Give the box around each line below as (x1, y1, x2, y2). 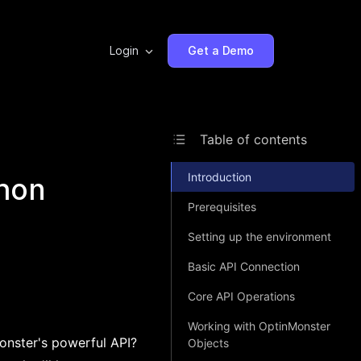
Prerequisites (188, 200, 256, 214)
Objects (188, 336, 229, 350)
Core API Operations (188, 289, 295, 303)
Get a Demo (188, 44, 254, 57)
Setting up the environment (188, 230, 331, 243)
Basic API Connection (188, 259, 300, 273)
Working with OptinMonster (188, 319, 330, 333)
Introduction (188, 170, 251, 184)
